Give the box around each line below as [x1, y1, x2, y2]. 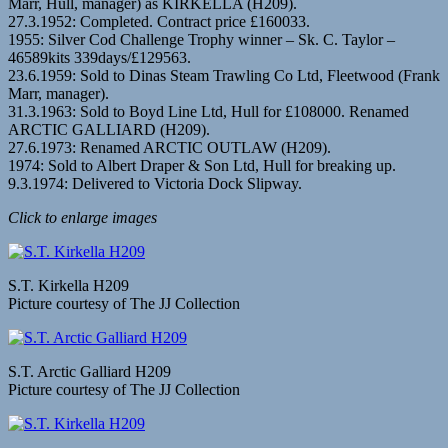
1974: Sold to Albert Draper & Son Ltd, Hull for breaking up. [8, 157, 396, 175]
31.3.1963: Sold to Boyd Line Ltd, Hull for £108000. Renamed [8, 103, 409, 121]
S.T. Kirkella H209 [8, 277, 129, 295]
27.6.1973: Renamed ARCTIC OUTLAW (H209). [8, 139, 331, 157]
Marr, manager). [8, 85, 109, 103]
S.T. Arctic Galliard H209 [8, 363, 171, 381]
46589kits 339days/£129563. [8, 49, 191, 67]
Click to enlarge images [8, 209, 157, 227]
